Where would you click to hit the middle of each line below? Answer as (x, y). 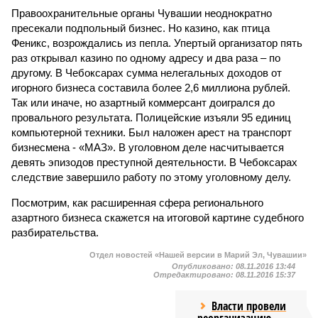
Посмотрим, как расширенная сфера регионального (137, 203)
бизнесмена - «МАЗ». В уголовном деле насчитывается (148, 147)
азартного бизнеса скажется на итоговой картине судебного (158, 218)
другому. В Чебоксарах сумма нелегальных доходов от (147, 73)
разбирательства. (55, 232)
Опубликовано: (204, 266)
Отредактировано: (194, 275)
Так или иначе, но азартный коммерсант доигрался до (143, 103)
